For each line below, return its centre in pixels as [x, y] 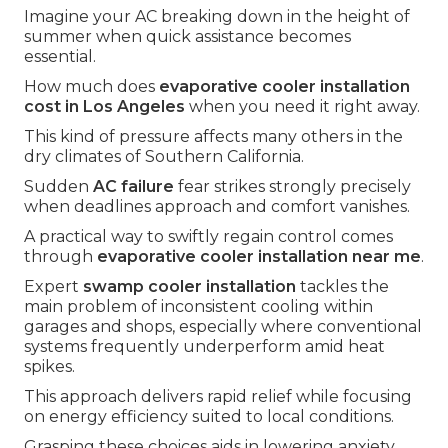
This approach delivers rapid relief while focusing [218, 397]
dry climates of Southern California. [164, 157]
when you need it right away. [302, 107]
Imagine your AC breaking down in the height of [217, 17]
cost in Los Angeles [104, 107]
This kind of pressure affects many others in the [213, 137]
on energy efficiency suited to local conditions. [209, 417]
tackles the [342, 287]
